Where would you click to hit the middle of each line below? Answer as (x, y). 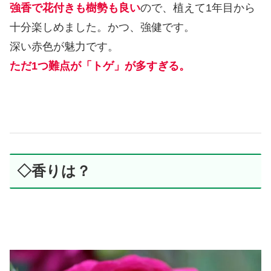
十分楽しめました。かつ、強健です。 (102, 27)
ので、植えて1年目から (198, 8)
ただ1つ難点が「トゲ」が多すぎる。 (100, 66)
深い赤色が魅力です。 (64, 46)
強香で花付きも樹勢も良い (75, 8)
